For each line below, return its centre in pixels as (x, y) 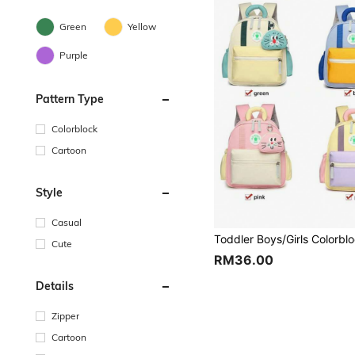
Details (55, 286)
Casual (67, 222)
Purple (74, 55)
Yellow (142, 27)
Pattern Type (70, 99)
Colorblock (74, 129)
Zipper (65, 316)
